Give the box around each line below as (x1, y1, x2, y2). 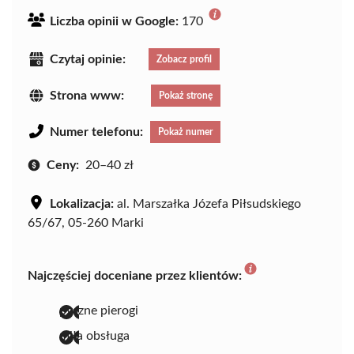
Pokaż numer (158, 126, 213, 137)
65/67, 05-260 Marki (28, 216, 144, 229)
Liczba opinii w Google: (50, 15, 179, 28)
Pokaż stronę (159, 90, 213, 100)
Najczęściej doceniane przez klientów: (28, 269, 242, 282)
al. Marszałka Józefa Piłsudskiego (114, 197, 301, 210)
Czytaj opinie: (50, 52, 126, 66)
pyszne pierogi (59, 303, 138, 317)
